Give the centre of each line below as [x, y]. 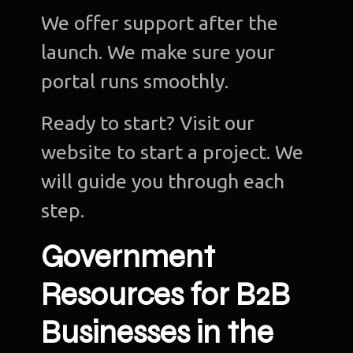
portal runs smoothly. [135, 81]
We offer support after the [160, 22]
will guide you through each [163, 181]
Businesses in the [158, 332]
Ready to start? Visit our [148, 123]
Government [128, 256]
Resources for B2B [166, 294]
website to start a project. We [173, 152]
